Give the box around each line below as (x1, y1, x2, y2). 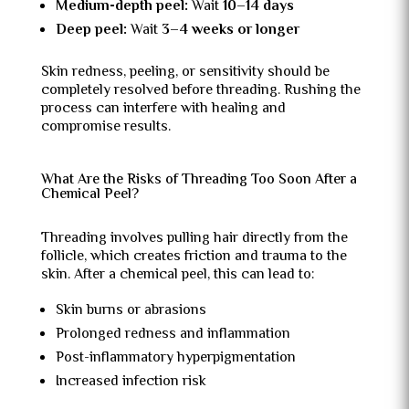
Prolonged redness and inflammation (55, 323, 290, 346)
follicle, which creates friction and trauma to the (40, 246, 347, 268)
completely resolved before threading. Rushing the (40, 79, 361, 102)
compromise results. (40, 116, 171, 139)
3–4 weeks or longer (161, 19, 299, 42)
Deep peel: (55, 19, 127, 42)
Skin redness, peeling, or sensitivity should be (40, 61, 330, 84)
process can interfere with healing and (40, 98, 286, 121)
